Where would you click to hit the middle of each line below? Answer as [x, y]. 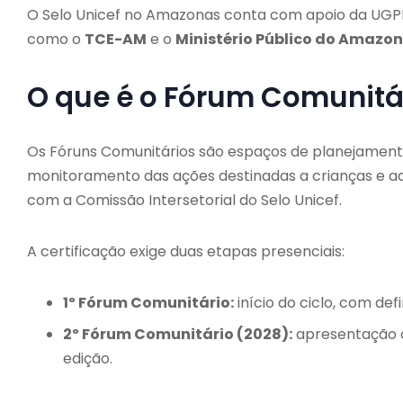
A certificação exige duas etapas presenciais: [186, 251]
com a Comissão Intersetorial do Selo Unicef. [184, 200]
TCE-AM [116, 39]
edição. [88, 358]
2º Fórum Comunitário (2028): [178, 334]
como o [56, 39]
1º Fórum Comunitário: [148, 302]
